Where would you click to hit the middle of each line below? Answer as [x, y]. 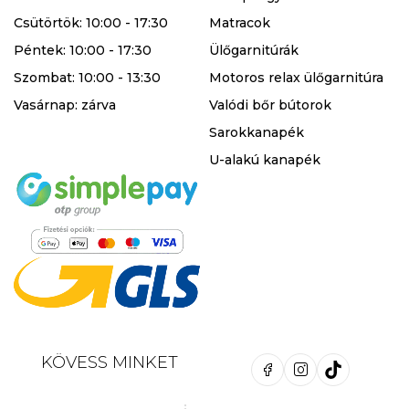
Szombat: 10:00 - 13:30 [87, 78]
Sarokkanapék [257, 133]
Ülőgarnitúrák [254, 51]
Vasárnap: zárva [65, 105]
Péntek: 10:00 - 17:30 [83, 51]
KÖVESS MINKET [109, 363]
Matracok [240, 23]
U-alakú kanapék [265, 160]
